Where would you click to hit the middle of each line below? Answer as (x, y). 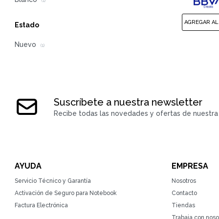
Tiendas (183, 206)
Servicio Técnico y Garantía (53, 181)
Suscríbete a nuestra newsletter (128, 102)
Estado (27, 25)
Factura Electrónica (41, 206)
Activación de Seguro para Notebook (66, 193)
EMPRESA (190, 166)
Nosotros (184, 181)
